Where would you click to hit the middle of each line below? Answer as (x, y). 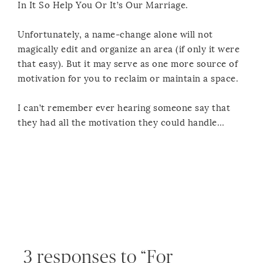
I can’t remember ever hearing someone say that (124, 108)
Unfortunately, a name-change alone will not (115, 34)
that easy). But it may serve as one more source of (128, 64)
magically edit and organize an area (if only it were (129, 49)
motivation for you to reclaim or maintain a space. (128, 78)
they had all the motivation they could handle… (121, 122)
